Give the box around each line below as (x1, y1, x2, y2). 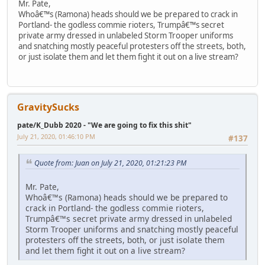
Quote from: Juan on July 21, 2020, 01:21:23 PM (34, 157, 186, 168)
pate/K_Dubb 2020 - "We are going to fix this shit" (17, 120, 192, 131)
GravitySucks (17, 101, 79, 114)
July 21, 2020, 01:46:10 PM (17, 132, 95, 141)
